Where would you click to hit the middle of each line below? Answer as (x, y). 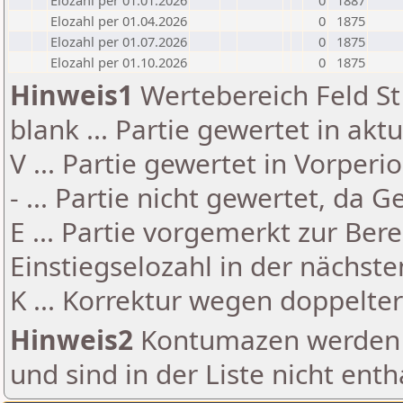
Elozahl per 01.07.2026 (119, 41)
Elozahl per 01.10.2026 (119, 62)
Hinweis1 (72, 95)
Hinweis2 (72, 340)
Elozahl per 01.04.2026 (119, 21)
